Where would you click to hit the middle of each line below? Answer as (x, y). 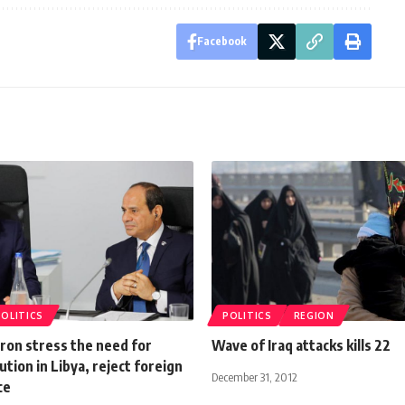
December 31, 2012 (254, 377)
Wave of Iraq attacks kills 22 (301, 345)
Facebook (221, 41)
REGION (314, 315)
